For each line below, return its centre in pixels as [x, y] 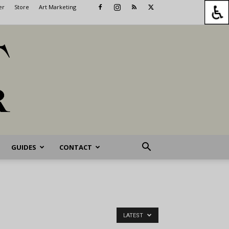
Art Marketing [58, 7]
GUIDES [24, 147]
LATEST [134, 215]
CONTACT [75, 147]
